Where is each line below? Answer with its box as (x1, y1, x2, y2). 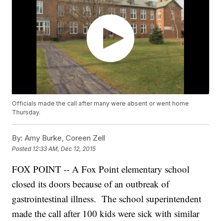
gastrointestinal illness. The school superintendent (12, 192, 202, 205)
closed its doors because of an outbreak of (12, 178, 170, 190)
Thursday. (12, 109, 41, 116)
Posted (12, 145, 33, 152)
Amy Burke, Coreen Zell (23, 133, 106, 143)
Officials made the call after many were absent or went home (12, 100, 189, 108)
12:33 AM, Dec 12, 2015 (33, 145, 96, 152)
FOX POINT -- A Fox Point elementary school (12, 163, 190, 176)
